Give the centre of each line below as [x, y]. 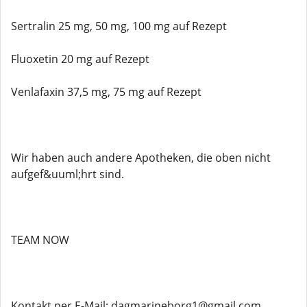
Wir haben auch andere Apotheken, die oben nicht [141, 158]
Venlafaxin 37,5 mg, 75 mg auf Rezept [106, 92]
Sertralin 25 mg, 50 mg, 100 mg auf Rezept [119, 26]
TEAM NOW [40, 240]
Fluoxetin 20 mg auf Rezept [80, 59]
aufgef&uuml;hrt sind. [67, 174]
